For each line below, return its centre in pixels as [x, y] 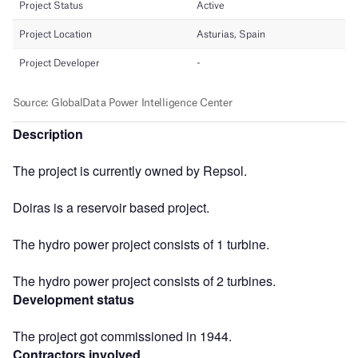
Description [48, 133]
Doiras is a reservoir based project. [111, 207]
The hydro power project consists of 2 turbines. [144, 280]
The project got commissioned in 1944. [122, 336]
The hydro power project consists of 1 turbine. [141, 244]
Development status [74, 299]
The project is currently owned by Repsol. [130, 170]
